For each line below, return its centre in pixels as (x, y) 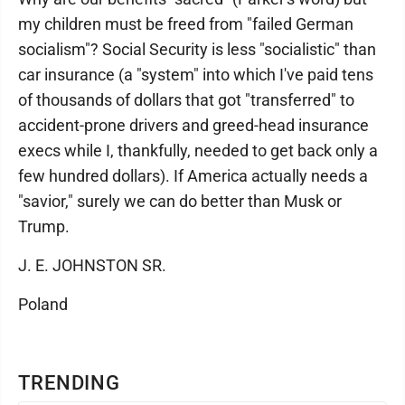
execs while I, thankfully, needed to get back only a (198, 151)
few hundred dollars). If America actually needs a (193, 176)
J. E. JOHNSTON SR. (92, 265)
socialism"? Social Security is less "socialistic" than (197, 49)
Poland (43, 304)
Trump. (44, 226)
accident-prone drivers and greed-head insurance (193, 125)
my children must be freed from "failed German (186, 24)
